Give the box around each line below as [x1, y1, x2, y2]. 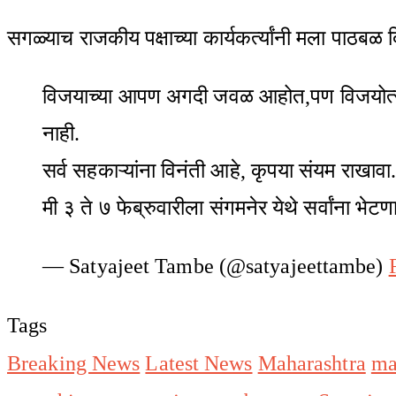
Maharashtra [257, 351, 366, 375]
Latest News [145, 351, 253, 375]
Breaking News [7, 351, 141, 375]
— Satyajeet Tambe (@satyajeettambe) [42, 254, 389, 278]
